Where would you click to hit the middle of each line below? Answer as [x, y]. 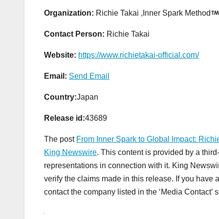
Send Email [89, 76]
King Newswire [70, 153]
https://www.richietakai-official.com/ [139, 55]
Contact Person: [74, 34]
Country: [60, 97]
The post [60, 139]
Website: [60, 55]
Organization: [69, 13]
